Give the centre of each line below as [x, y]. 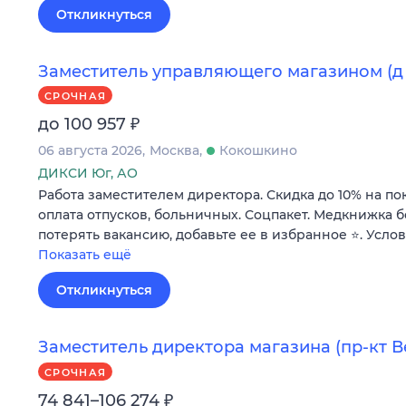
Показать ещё [85, 255]
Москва [174, 151]
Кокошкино [258, 151]
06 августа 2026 [90, 151]
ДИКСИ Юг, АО [88, 174]
